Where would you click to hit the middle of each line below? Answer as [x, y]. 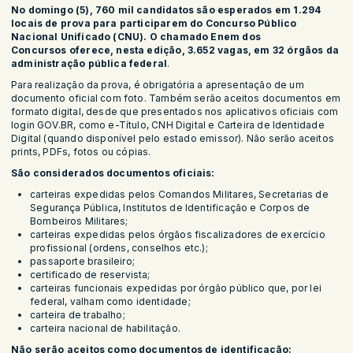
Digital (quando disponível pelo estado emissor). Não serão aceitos [173, 139]
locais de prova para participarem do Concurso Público [154, 24]
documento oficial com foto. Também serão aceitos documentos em [176, 98]
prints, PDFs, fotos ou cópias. [82, 152]
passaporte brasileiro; [85, 262]
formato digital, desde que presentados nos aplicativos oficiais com [175, 112]
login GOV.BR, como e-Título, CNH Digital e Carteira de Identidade [168, 125]
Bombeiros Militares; [80, 221]
